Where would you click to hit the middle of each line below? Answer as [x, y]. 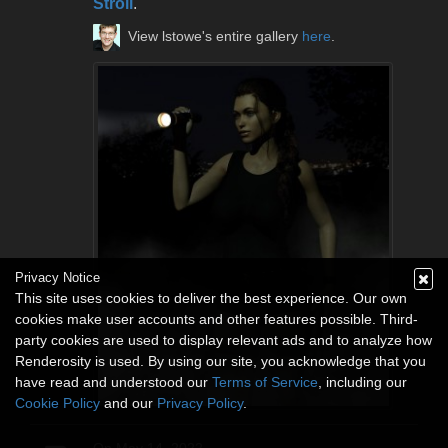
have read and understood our [113, 382]
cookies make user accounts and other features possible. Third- [216, 319]
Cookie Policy [57, 403]
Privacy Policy [200, 403]
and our [128, 403]
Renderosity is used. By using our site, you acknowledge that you [220, 361]
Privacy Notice [57, 277]
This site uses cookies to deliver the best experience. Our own [211, 298]
